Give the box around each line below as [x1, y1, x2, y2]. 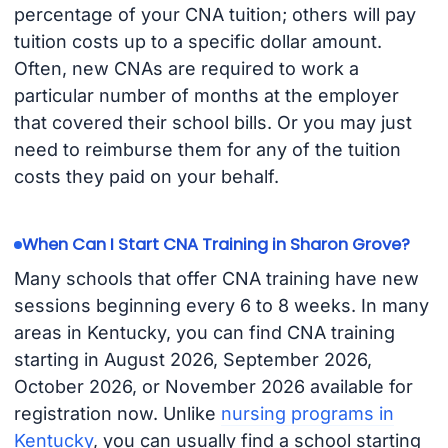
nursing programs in [220, 402, 394, 424]
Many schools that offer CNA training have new [13, 267, 419, 289]
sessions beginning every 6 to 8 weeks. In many [13, 294, 429, 316]
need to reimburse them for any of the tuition [13, 139, 401, 161]
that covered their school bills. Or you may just [13, 112, 412, 134]
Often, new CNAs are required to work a [13, 58, 359, 80]
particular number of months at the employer [13, 85, 399, 107]
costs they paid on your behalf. [13, 166, 279, 188]
